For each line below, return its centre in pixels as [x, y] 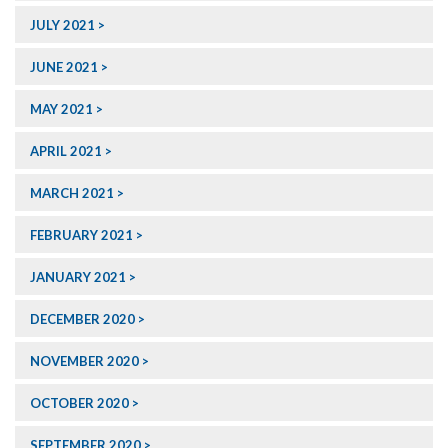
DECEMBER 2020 [82, 319]
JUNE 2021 [64, 67]
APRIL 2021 [66, 151]
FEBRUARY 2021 [81, 235]
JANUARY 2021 [78, 277]
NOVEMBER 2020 [84, 361]
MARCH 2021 [72, 193]
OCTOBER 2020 [79, 403]
